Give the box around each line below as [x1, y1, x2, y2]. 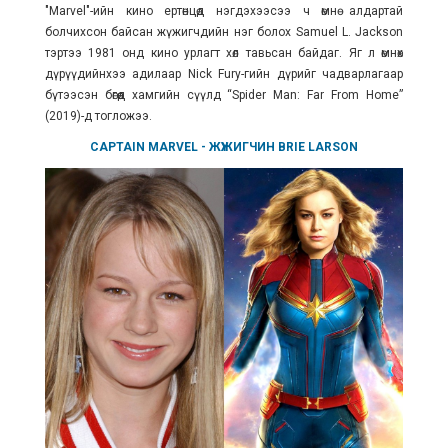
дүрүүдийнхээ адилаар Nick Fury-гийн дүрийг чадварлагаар [44, 67, 404, 82]
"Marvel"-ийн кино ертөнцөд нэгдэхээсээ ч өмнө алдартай [44, 4, 404, 19]
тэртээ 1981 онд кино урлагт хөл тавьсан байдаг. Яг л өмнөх [44, 46, 404, 61]
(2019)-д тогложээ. [44, 109, 155, 124]
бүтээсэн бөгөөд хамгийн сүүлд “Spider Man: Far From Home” [44, 88, 404, 103]
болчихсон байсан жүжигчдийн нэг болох [44, 25, 296, 40]
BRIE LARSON [277, 140, 358, 155]
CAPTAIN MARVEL [89, 140, 198, 155]
